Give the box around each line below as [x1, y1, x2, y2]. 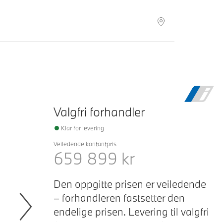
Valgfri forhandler [54, 104, 145, 120]
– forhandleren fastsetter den [54, 191, 185, 205]
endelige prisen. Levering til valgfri [54, 205, 209, 219]
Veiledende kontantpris [54, 140, 116, 148]
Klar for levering [61, 124, 104, 132]
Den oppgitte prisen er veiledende [54, 177, 206, 191]
